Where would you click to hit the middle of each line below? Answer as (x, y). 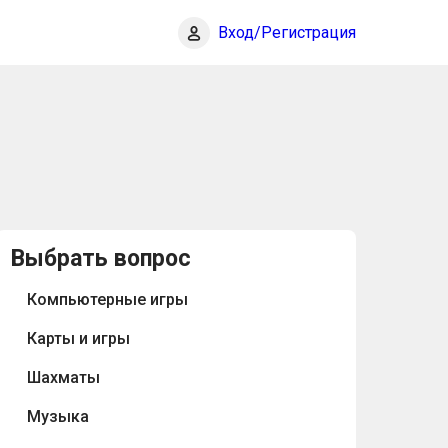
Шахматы (63, 377)
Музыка (58, 416)
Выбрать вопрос (101, 258)
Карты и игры (78, 338)
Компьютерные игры (107, 299)
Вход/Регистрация (287, 32)
